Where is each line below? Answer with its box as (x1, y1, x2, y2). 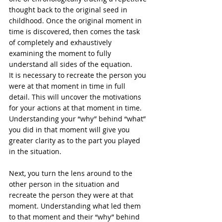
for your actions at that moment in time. (9, 103, 144, 112)
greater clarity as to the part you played (9, 136, 142, 145)
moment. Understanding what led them (9, 201, 143, 211)
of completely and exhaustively (9, 38, 113, 47)
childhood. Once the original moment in (9, 16, 144, 25)
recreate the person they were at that (9, 190, 135, 200)
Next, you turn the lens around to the (9, 168, 134, 178)
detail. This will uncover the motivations (9, 92, 143, 102)
